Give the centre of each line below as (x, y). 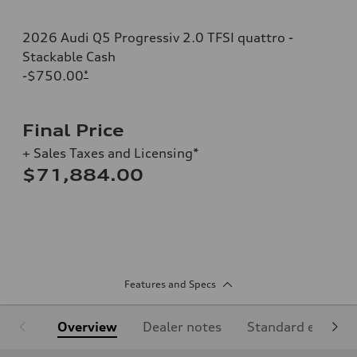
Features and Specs (170, 284)
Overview (87, 326)
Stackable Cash (69, 56)
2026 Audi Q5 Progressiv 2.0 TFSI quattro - (158, 37)
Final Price (73, 130)
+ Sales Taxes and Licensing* (111, 153)
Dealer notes (182, 326)
